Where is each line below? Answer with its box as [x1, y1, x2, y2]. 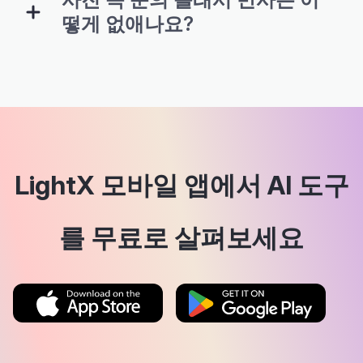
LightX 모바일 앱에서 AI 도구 [14, 169, 349, 201]
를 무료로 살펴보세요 [59, 222, 304, 254]
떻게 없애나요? [62, 12, 194, 36]
